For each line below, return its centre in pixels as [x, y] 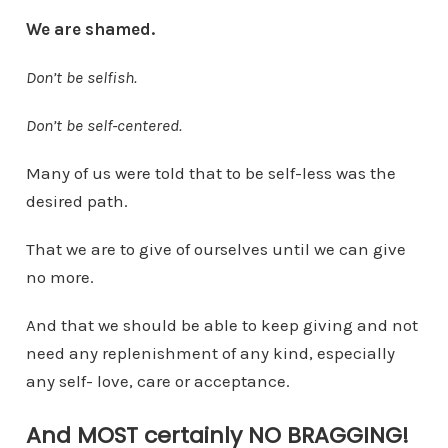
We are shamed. [90, 28]
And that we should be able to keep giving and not [221, 324]
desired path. [76, 200]
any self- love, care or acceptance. [157, 380]
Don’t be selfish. [81, 76]
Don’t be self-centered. [103, 124]
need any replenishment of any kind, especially [210, 352]
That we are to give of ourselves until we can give [215, 248]
